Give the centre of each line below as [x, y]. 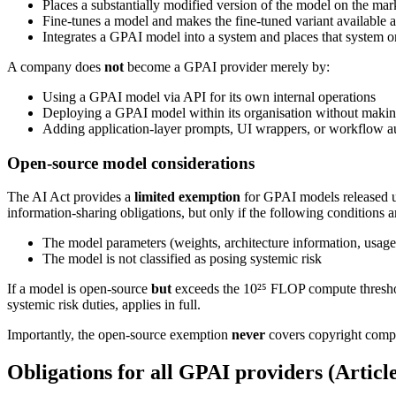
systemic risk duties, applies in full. [104, 305]
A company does [56, 66]
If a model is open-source [79, 289]
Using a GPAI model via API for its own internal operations [209, 96]
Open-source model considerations [131, 163]
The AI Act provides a [71, 197]
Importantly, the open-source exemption [119, 335]
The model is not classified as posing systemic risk [182, 259]
